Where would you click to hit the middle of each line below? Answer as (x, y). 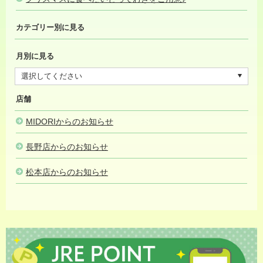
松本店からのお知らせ (67, 172)
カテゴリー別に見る (50, 27)
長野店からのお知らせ (67, 147)
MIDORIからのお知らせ (70, 122)
